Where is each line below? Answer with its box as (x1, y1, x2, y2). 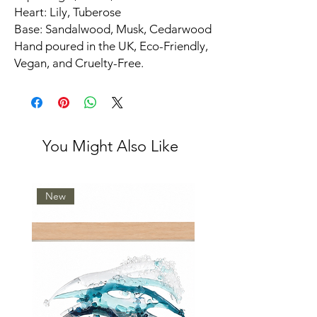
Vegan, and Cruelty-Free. (14, 56, 144, 70)
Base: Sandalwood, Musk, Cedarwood (14, 22, 212, 36)
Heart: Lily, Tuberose (14, 5, 121, 19)
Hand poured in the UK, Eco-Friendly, (14, 39, 208, 53)
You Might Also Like (42, 137, 178, 156)
